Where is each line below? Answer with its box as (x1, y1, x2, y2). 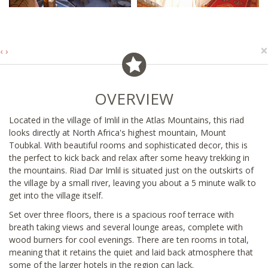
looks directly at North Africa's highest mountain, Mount (9, 126, 226, 138)
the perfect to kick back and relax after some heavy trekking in (9, 151, 249, 163)
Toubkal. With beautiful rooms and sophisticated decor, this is (9, 139, 248, 151)
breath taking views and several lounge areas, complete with (9, 221, 243, 233)
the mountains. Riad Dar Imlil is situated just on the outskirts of (9, 164, 254, 176)
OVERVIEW (95, 87, 173, 109)
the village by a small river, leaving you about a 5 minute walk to (9, 176, 256, 188)
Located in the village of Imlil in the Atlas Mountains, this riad (9, 114, 244, 126)
